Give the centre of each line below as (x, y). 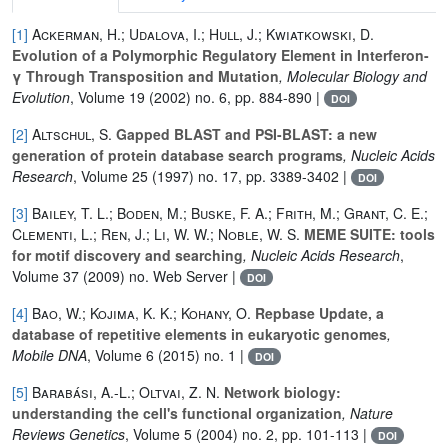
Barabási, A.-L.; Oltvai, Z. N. (126, 391)
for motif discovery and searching (127, 254)
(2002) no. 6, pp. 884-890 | (234, 96)
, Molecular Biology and (353, 75)
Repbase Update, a (317, 312)
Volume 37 (45, 275)
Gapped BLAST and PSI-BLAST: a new (244, 133)
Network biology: (280, 391)
